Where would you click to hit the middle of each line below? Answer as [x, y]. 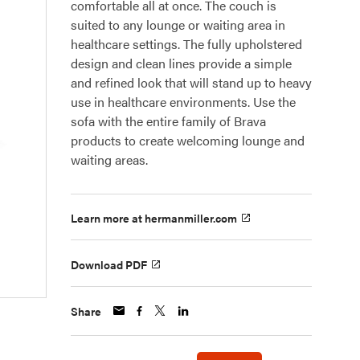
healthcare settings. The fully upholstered [186, 44]
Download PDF [109, 264]
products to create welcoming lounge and [188, 140]
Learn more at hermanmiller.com [154, 218]
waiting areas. [109, 160]
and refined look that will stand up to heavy [191, 82]
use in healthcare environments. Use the [183, 102]
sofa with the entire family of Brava [168, 121]
